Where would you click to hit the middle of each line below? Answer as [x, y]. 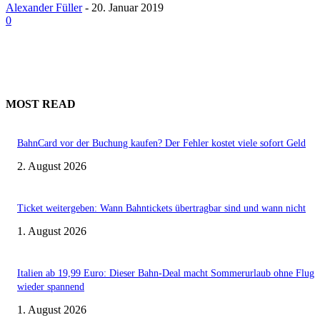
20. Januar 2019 [127, 7]
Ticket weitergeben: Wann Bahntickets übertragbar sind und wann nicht [161, 208]
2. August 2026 [52, 166]
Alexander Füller [44, 7]
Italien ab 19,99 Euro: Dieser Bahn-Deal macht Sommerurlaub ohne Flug [166, 273]
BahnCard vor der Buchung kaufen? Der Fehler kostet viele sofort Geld [161, 143]
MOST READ [41, 104]
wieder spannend [51, 286]
